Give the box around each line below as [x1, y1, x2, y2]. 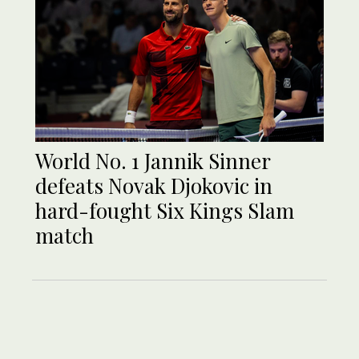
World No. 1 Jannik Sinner [35, 147, 270, 175]
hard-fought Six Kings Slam [35, 196, 294, 225]
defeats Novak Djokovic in [35, 171, 272, 200]
